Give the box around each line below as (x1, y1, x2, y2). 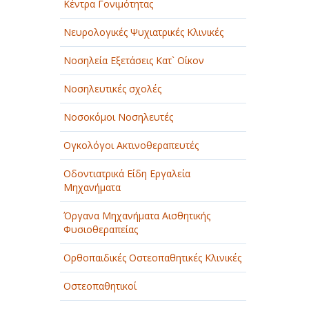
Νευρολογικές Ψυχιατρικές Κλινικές (63, 26, 223, 39)
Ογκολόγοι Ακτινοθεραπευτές (63, 139, 199, 152)
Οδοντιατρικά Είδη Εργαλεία (63, 167, 190, 180)
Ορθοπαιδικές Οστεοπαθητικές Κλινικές (63, 251, 241, 264)
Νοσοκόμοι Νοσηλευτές (63, 110, 173, 123)
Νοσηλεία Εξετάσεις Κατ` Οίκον (63, 54, 204, 67)
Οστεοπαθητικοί (63, 279, 137, 292)
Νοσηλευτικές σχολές (63, 82, 161, 95)
